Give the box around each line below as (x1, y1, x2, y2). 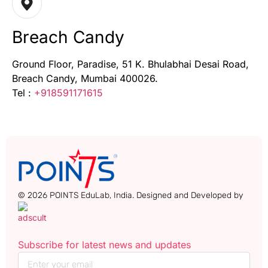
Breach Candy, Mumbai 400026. (12, 72, 158, 85)
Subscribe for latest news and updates (18, 238, 191, 251)
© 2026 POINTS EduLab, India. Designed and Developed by (18, 190, 243, 200)
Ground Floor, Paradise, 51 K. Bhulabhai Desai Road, (12, 58, 249, 71)
